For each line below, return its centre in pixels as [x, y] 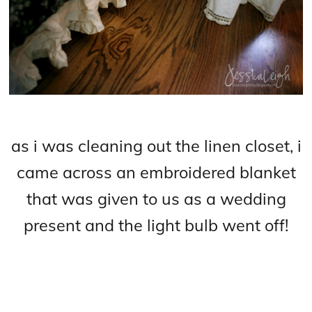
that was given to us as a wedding [156, 199]
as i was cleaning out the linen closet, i [156, 146]
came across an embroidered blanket [156, 172]
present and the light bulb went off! [156, 225]
